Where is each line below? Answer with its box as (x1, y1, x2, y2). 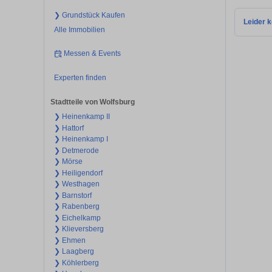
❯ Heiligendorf (53, 168, 103, 177)
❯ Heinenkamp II (53, 112, 110, 121)
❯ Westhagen (53, 180, 100, 189)
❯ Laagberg (53, 247, 94, 256)
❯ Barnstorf (53, 191, 92, 200)
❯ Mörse (53, 157, 83, 166)
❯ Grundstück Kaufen (53, 10, 125, 19)
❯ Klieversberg (53, 225, 104, 234)
